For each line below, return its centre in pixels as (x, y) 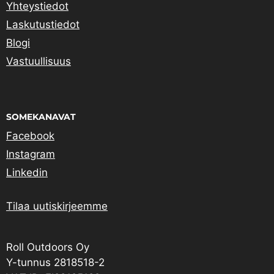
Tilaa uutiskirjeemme (57, 206)
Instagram (31, 154)
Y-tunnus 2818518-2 (55, 263)
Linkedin (27, 173)
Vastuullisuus (39, 61)
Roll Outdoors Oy (48, 247)
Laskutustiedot (43, 25)
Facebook (30, 136)
